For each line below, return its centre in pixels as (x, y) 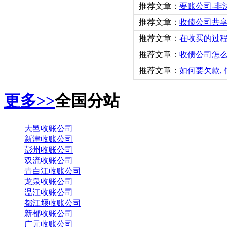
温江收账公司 (49, 192)
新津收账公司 (49, 139)
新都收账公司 (49, 213)
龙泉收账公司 (49, 181)
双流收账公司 (49, 160)
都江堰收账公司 (53, 203)
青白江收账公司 (53, 171)
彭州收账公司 (49, 149)
